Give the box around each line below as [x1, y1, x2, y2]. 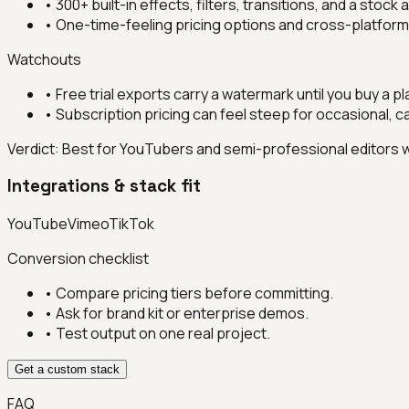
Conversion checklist [7, 248, 149, 269]
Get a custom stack [15, 362, 120, 377]
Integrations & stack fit [7, 175, 201, 197]
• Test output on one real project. [44, 323, 270, 344]
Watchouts [7, 48, 81, 69]
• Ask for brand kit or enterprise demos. [44, 303, 309, 324]
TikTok [109, 214, 154, 235]
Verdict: [7, 138, 62, 159]
